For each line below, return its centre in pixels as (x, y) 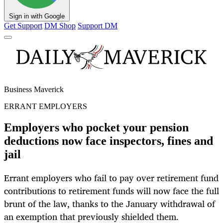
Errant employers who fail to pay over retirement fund (111, 178)
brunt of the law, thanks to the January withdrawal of (110, 204)
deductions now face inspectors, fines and (109, 141)
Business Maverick (34, 90)
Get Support (23, 26)
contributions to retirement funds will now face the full (111, 191)
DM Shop (60, 26)
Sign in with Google (37, 16)
